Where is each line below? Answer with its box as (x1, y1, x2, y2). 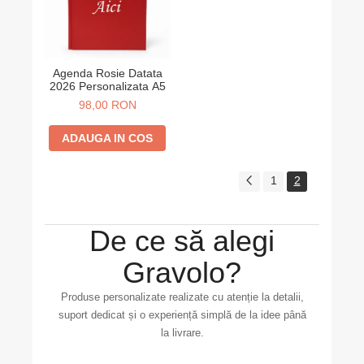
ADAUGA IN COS (62, 132, 153, 145)
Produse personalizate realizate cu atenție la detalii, (60, 291, 304, 303)
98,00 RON (78, 98, 136, 111)
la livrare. (160, 327, 204, 339)
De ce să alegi (89, 224, 275, 258)
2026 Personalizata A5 (49, 80, 166, 93)
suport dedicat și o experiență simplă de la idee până (58, 309, 306, 321)
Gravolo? (123, 256, 241, 289)
